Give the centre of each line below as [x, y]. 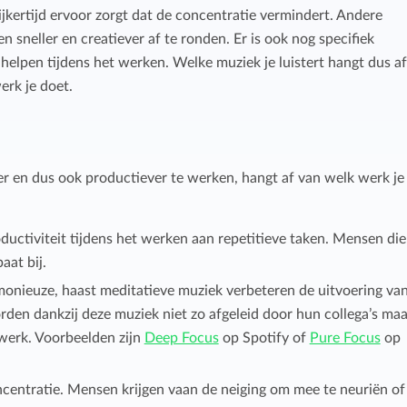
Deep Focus [181, 338]
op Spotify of [264, 338]
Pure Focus [345, 338]
